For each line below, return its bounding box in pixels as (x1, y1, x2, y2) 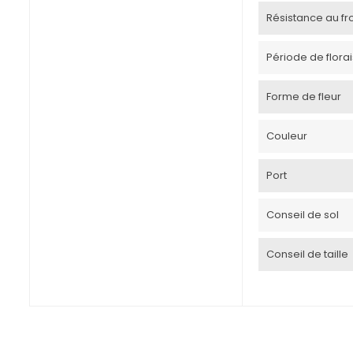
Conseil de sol (266, 207, 339, 222)
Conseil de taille (266, 247, 348, 262)
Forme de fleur (266, 89, 341, 104)
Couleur (266, 128, 307, 143)
